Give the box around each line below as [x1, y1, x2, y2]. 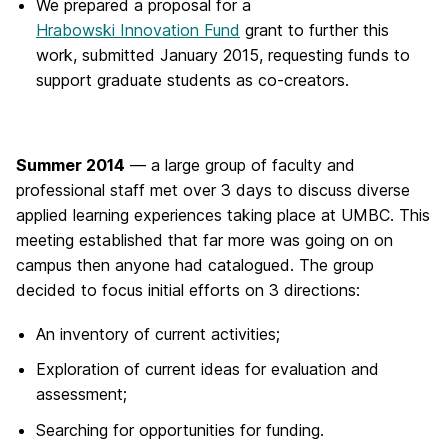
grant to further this [240, 19, 389, 40]
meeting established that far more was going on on [16, 229, 393, 250]
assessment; [36, 384, 127, 405]
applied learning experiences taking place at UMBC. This [16, 204, 430, 225]
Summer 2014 [16, 154, 125, 175]
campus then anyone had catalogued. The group [16, 254, 374, 275]
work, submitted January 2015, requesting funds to [36, 44, 410, 65]
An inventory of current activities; [36, 323, 280, 344]
